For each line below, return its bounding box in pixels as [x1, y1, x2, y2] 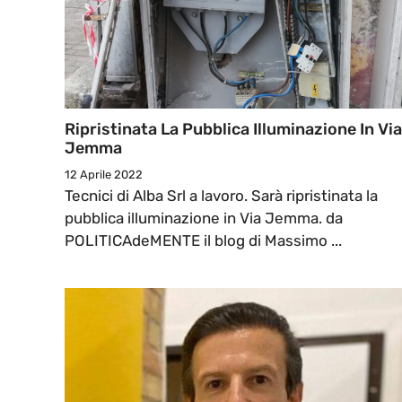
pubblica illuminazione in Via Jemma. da [65, 209, 343, 228]
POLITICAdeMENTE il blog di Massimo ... [65, 232, 342, 250]
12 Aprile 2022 [65, 168, 143, 182]
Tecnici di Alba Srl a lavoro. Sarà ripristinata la [65, 187, 378, 205]
